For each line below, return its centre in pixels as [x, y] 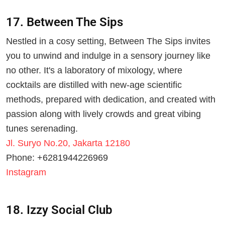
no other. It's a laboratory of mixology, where [94, 71]
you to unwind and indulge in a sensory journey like [108, 56]
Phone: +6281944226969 [57, 158]
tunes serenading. [42, 129]
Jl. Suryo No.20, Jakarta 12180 [68, 143]
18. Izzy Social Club [59, 210]
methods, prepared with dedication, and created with [111, 100]
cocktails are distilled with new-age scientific [94, 85]
